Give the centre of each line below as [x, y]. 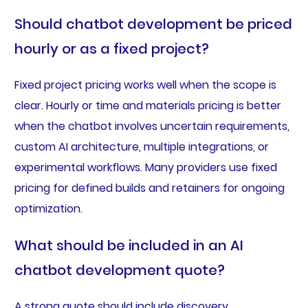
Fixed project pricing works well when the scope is [145, 85]
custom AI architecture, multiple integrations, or [141, 147]
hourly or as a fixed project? [111, 49]
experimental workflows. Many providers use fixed [145, 168]
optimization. [48, 209]
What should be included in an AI [129, 246]
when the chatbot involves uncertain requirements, [152, 126]
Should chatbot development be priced [153, 24]
